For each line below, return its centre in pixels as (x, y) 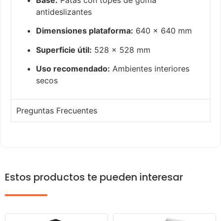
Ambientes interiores (150, 69)
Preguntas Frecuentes (57, 110)
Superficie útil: (64, 50)
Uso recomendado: (73, 69)
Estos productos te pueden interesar (94, 177)
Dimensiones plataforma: (85, 31)
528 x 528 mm (121, 50)
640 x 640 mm (163, 31)
